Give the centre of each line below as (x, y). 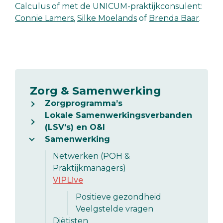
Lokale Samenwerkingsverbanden (118, 115)
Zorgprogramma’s (84, 103)
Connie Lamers (44, 18)
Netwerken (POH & (91, 156)
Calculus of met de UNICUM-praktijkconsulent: (109, 6)
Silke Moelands (107, 18)
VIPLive (68, 180)
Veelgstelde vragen (114, 209)
